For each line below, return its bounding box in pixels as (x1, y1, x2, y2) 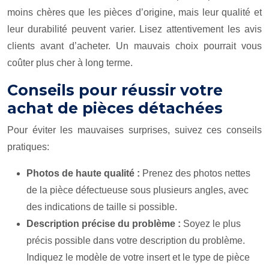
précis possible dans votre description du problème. (26, 235, 245, 246)
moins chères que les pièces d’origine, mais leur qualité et (7, 7, 262, 17)
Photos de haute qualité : (26, 168, 142, 178)
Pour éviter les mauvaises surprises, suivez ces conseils (7, 125, 262, 135)
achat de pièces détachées (7, 99, 223, 117)
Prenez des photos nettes (142, 168, 250, 178)
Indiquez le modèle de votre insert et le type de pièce (26, 252, 250, 262)
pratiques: (7, 142, 49, 152)
